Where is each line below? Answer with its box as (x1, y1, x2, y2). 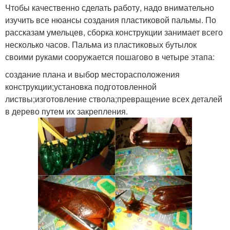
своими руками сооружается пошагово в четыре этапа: (5, 50, 215, 63)
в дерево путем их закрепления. (5, 105, 128, 117)
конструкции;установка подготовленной (5, 80, 157, 92)
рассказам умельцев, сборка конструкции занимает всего (5, 26, 223, 38)
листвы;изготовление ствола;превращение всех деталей (5, 92, 222, 105)
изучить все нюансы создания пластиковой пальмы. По (5, 13, 216, 26)
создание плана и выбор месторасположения (5, 68, 180, 80)
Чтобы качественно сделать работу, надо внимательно (5, 1, 214, 13)
